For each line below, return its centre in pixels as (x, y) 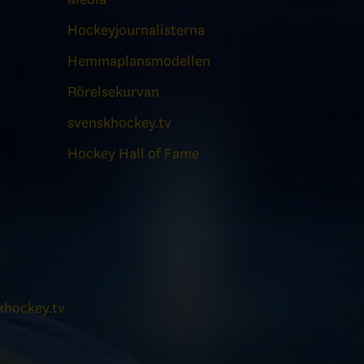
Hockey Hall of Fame (133, 154)
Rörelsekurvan (113, 92)
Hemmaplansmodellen (139, 61)
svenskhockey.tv (119, 123)
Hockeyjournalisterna (136, 30)
